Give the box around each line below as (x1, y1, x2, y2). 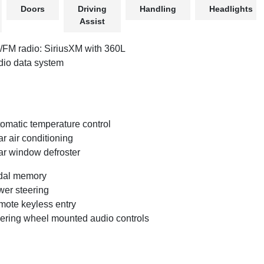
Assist (79, 16, 105, 27)
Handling (139, 4, 176, 14)
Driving (77, 4, 107, 14)
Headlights (209, 4, 253, 14)
